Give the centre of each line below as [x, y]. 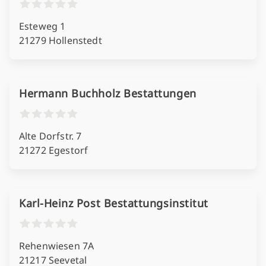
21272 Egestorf [54, 150]
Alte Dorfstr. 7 [50, 136]
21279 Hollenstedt [61, 40]
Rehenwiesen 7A [57, 246]
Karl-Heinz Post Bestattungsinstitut [114, 203]
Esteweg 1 [42, 26]
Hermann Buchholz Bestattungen [108, 93]
